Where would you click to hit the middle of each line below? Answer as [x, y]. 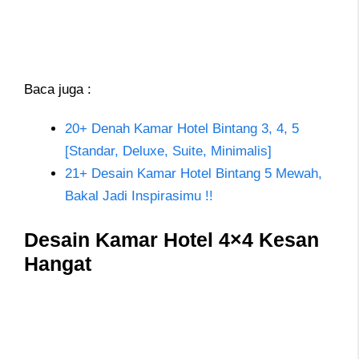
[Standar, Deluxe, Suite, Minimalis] [168, 151]
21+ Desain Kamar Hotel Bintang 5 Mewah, [194, 173]
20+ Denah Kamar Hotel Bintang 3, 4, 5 [182, 128]
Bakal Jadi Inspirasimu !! [139, 196]
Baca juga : [58, 90]
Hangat [58, 264]
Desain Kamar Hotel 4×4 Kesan [171, 240]
